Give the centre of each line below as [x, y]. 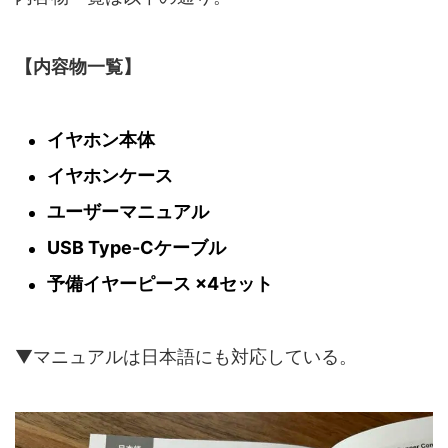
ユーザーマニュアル [128, 212]
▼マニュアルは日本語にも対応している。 [186, 357]
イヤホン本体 [101, 140]
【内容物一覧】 [78, 67]
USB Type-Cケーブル [136, 248]
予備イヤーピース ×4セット [160, 284]
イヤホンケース [110, 176]
